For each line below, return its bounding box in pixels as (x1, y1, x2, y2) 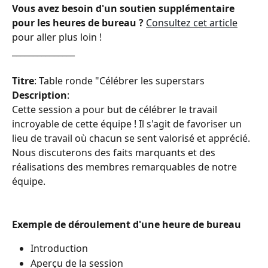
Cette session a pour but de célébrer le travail (12, 102, 220, 116)
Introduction (31, 242, 88, 255)
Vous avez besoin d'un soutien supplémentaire (12, 2, 237, 16)
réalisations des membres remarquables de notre (12, 160, 239, 173)
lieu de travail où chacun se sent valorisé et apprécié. (12, 131, 252, 145)
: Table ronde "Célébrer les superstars (34, 74, 205, 87)
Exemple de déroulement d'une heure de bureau (12, 217, 241, 231)
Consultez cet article (146, 16, 237, 30)
